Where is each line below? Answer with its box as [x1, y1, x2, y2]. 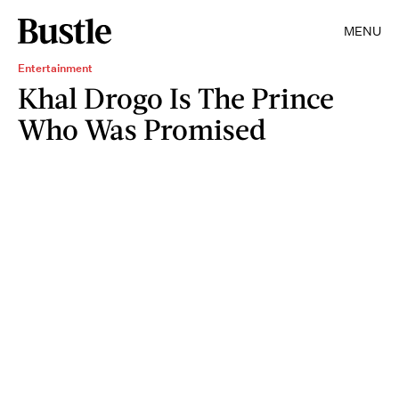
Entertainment [18, 61, 93, 76]
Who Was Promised [18, 111, 266, 146]
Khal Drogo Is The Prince [18, 80, 334, 115]
